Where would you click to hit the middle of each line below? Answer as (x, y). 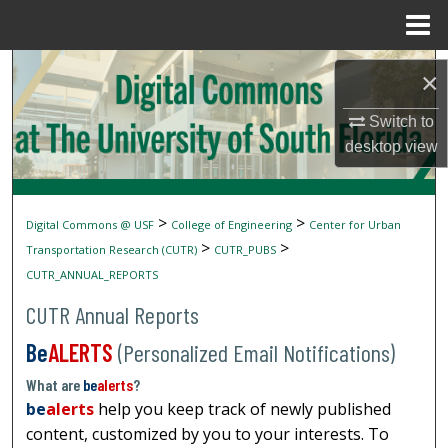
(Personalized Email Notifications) (254, 353)
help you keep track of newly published (243, 409)
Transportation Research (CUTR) (112, 250)
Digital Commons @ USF (90, 225)
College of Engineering (232, 225)
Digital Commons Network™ (232, 273)
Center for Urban (355, 225)
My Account (224, 173)
